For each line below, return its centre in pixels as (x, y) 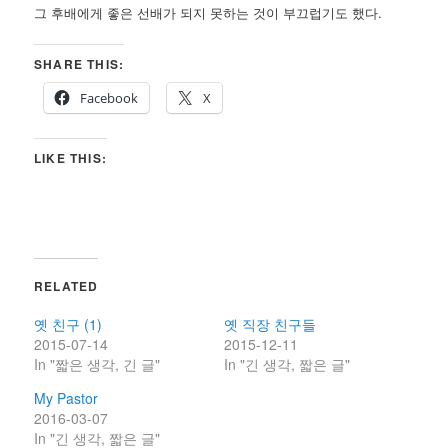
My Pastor (66, 397)
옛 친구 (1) (68, 323)
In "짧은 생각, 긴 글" (97, 363)
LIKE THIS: (71, 157)
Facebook (109, 97)
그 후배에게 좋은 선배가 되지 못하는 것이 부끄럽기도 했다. (210, 12)
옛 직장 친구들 (270, 323)
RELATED (66, 285)
